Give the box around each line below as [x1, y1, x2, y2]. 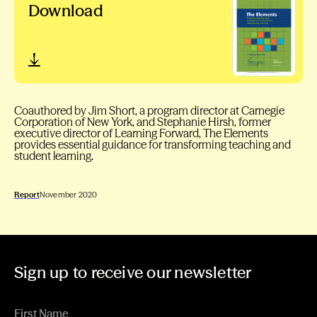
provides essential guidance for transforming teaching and [14, 137, 291, 152]
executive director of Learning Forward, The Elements [14, 126, 268, 141]
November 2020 [39, 190, 98, 200]
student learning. [14, 149, 93, 163]
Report [14, 190, 40, 200]
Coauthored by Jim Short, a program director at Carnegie [14, 103, 284, 118]
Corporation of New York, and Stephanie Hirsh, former [14, 115, 271, 129]
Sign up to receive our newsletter [14, 263, 252, 283]
